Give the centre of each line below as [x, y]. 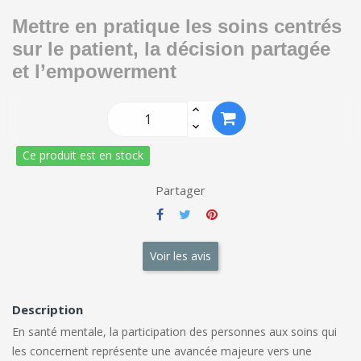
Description [48, 309]
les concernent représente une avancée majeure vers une [162, 351]
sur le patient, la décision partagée [171, 48]
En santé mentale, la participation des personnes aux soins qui [174, 331]
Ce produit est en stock [83, 155]
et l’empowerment [94, 71]
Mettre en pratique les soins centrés [177, 26]
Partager [180, 190]
